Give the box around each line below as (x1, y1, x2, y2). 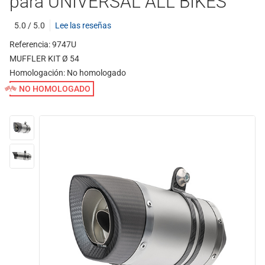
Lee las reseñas (55, 21, 111, 30)
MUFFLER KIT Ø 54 (9, 54, 79, 63)
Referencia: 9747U (9, 40, 76, 49)
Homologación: (9, 68, 67, 77)
